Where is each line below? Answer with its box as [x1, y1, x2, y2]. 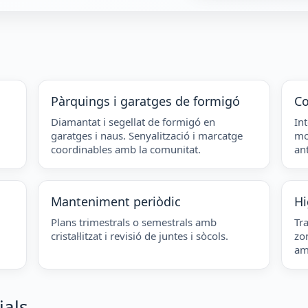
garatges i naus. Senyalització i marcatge [51, 128, 243, 142]
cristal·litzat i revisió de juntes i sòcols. [51, 228, 229, 243]
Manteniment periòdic [51, 192, 181, 210]
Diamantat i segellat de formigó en [51, 114, 216, 129]
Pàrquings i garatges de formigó [51, 92, 241, 109]
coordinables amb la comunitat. [51, 142, 201, 156]
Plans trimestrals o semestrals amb [51, 214, 217, 229]
